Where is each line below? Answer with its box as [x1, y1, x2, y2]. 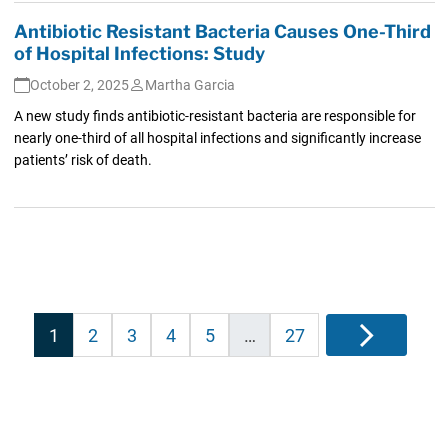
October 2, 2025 [29, 76, 129, 93]
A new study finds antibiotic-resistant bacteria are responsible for [13, 107, 416, 124]
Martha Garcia [144, 76, 235, 93]
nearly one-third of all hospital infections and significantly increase [13, 129, 421, 146]
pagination [33, 333, 153, 362]
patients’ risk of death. [13, 151, 152, 168]
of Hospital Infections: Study [13, 42, 265, 64]
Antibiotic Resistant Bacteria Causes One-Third [13, 20, 431, 42]
